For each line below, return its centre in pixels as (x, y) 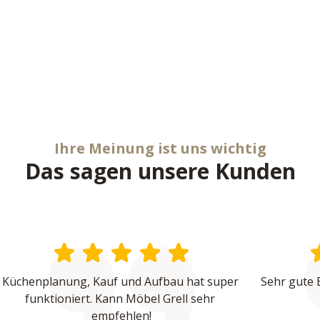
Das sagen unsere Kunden (160, 171)
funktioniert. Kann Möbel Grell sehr (120, 299)
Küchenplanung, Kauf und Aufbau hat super (120, 281)
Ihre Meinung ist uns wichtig (160, 148)
